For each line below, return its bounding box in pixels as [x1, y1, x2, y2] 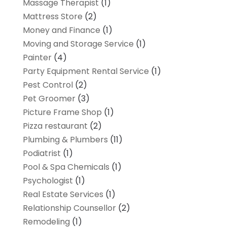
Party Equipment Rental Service [22, 65, 149, 77]
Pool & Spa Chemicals [22, 161, 109, 173]
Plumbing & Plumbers [22, 133, 108, 145]
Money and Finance [22, 24, 100, 36]
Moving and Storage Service [22, 37, 134, 50]
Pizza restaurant [22, 120, 88, 132]
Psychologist [22, 174, 73, 186]
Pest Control [22, 79, 73, 91]
